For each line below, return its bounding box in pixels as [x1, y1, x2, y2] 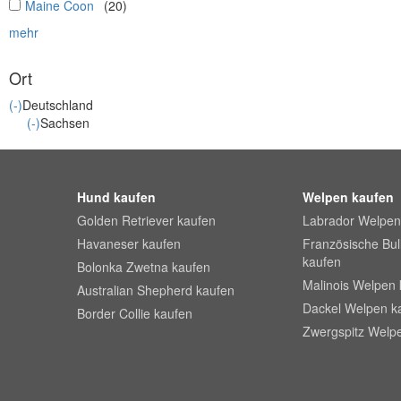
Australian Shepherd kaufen [77, 280, 235, 299]
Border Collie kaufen [77, 303, 193, 322]
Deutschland [22, 95, 93, 114]
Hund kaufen [77, 187, 157, 206]
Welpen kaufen [302, 187, 394, 206]
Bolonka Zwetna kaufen [77, 257, 211, 276]
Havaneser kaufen [77, 234, 182, 252]
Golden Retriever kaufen [77, 210, 217, 229]
